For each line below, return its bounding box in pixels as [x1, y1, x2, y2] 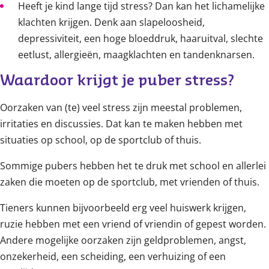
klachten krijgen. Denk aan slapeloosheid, [18, 16, 205, 29]
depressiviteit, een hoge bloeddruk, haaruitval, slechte [18, 32, 263, 46]
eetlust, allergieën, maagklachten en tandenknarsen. [18, 48, 255, 62]
